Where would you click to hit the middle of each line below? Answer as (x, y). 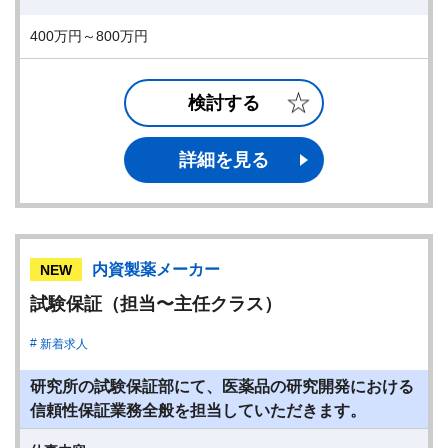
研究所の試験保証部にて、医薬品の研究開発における (222, 386)
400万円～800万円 (96, 36)
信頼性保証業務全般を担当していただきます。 (198, 410)
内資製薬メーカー (156, 269)
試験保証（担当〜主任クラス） (156, 304)
